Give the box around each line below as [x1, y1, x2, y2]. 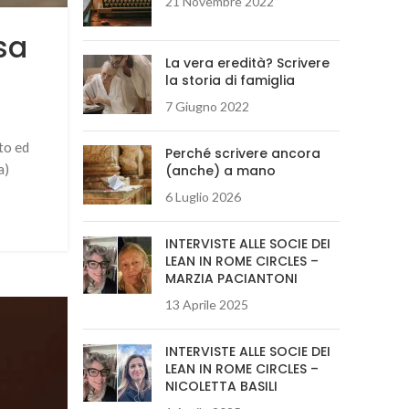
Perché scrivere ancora [165, 144, 320, 163]
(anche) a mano [165, 162, 276, 180]
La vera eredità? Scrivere [165, 54, 330, 72]
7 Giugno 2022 [165, 99, 249, 114]
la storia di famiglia [165, 71, 295, 89]
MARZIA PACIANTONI [165, 269, 298, 288]
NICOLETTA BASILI [165, 377, 278, 395]
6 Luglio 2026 [165, 189, 241, 204]
